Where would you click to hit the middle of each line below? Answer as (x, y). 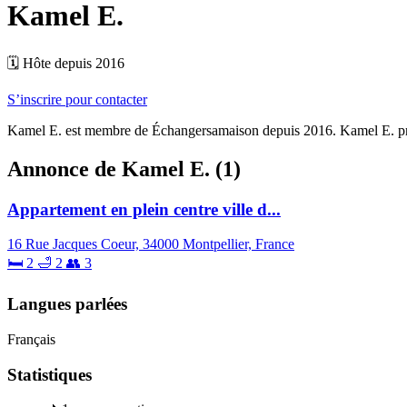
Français (31, 339)
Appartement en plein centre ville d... (144, 209)
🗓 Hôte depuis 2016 (66, 63)
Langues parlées (67, 304)
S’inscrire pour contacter (77, 99)
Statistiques (50, 374)
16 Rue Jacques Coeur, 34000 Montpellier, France (151, 244)
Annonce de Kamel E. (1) (124, 169)
